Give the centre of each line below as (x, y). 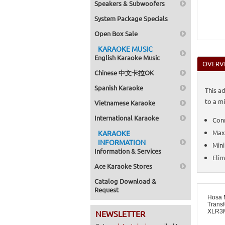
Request (106, 190)
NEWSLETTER (120, 213)
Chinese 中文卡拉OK (124, 73)
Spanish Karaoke (119, 88)
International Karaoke (127, 118)
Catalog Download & (125, 181)
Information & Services (128, 151)
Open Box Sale (116, 33)
